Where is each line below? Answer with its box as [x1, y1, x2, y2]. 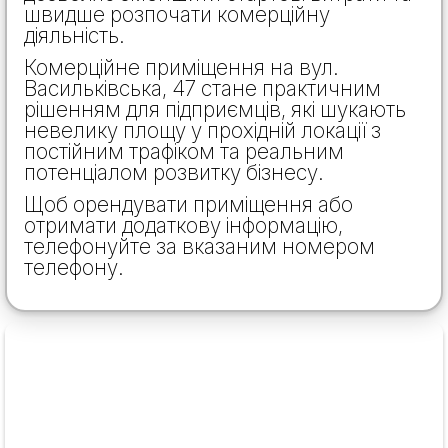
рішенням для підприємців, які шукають [24, 96, 406, 122]
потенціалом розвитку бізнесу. [24, 159, 324, 185]
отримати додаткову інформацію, [24, 212, 343, 238]
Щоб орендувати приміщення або [24, 191, 353, 217]
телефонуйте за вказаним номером [24, 233, 375, 259]
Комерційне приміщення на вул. [24, 54, 339, 80]
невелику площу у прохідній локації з [24, 117, 381, 143]
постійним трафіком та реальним [24, 138, 344, 164]
